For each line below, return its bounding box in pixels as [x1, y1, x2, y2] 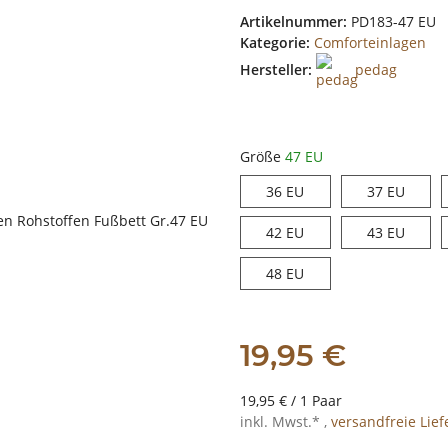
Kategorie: [240, 33, 314, 53]
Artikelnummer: [240, 12, 351, 32]
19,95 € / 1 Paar [240, 391, 342, 411]
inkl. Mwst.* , [240, 412, 331, 432]
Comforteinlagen [314, 33, 426, 53]
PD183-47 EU [351, 12, 436, 32]
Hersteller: [240, 60, 312, 80]
